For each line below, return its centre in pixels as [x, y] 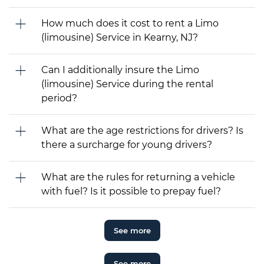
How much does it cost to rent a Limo [130, 24]
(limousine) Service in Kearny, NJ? [120, 38]
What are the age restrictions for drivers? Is [142, 131]
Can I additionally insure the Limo [120, 70]
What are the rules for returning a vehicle [138, 177]
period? [59, 98]
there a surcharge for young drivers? [127, 145]
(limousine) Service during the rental [127, 84]
